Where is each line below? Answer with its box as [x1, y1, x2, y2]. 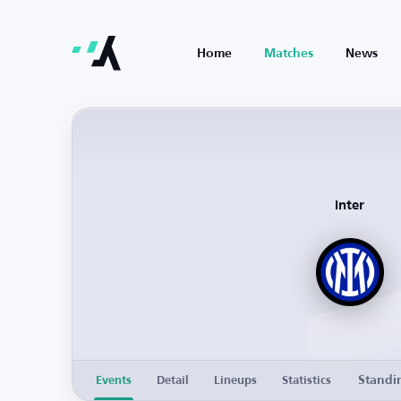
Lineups [214, 374, 257, 387]
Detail [157, 374, 189, 387]
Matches [264, 47, 313, 60]
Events [96, 374, 132, 387]
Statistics [282, 374, 331, 387]
